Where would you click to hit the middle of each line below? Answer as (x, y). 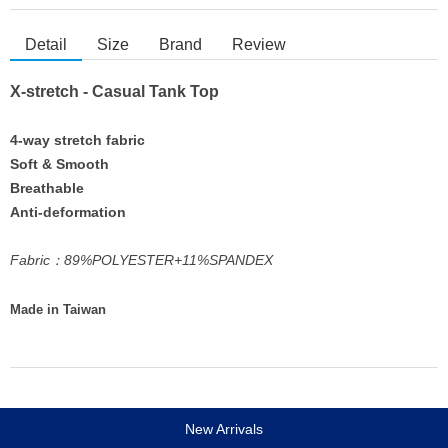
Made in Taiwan (58, 310)
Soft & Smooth (59, 164)
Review (259, 45)
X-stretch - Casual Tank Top (114, 92)
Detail (46, 45)
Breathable (47, 188)
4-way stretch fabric (77, 140)
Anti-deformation (68, 212)
